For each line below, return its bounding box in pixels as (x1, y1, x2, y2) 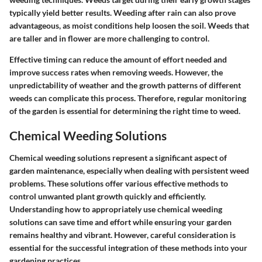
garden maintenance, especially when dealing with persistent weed (9, 165, 249, 175)
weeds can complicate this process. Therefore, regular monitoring (9, 93, 246, 104)
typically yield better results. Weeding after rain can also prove (9, 8, 236, 18)
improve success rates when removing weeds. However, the (9, 67, 223, 78)
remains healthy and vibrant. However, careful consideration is (9, 229, 236, 240)
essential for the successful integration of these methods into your (9, 242, 247, 253)
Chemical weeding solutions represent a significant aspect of (9, 152, 227, 163)
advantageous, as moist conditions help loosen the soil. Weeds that (9, 20, 249, 31)
